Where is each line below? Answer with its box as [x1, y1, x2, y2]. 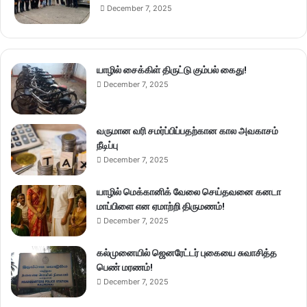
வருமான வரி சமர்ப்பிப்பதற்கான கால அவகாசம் [97, 124, 278, 138]
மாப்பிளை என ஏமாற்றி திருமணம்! [97, 199, 225, 214]
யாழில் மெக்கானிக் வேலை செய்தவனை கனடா [97, 185, 281, 199]
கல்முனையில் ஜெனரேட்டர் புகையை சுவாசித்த [97, 246, 277, 260]
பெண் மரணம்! [97, 260, 153, 275]
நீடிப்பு [97, 138, 118, 153]
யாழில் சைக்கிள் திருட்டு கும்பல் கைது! [97, 63, 247, 77]
